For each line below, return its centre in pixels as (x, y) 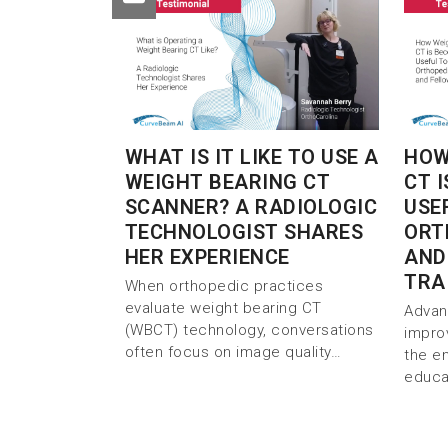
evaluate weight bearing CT (223, 307)
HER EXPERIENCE (207, 256)
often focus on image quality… (232, 351)
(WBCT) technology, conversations (249, 329)
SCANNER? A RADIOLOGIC (250, 206)
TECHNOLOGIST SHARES (243, 231)
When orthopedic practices (223, 285)
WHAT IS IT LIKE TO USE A (251, 156)
